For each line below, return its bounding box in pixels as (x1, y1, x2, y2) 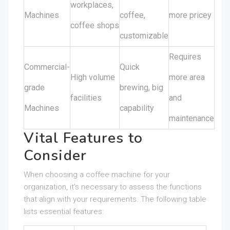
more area (169, 72, 205, 82)
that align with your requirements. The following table (24, 195, 206, 204)
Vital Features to (24, 128, 143, 148)
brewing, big (120, 83, 163, 92)
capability (120, 103, 154, 113)
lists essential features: (24, 207, 104, 216)
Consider (24, 146, 87, 165)
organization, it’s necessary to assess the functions (24, 182, 202, 191)
